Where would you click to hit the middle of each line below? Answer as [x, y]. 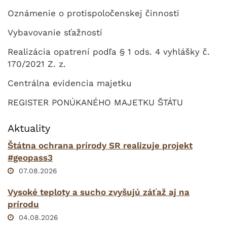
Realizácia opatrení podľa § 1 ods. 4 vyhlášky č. [109, 52]
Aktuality [29, 128]
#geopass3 [30, 158]
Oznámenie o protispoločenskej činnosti [93, 13]
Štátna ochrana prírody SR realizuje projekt [100, 145]
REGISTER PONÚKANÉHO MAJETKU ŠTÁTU [95, 102]
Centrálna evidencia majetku [69, 83]
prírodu [23, 204]
